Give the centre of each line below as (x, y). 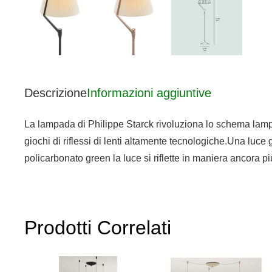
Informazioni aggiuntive (149, 93)
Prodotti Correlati (98, 227)
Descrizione (56, 93)
